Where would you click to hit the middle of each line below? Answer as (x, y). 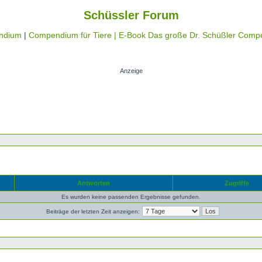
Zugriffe (237, 183)
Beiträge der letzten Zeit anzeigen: (93, 211)
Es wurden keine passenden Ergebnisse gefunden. (131, 197)
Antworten (94, 183)
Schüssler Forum (131, 15)
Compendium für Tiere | (74, 35)
